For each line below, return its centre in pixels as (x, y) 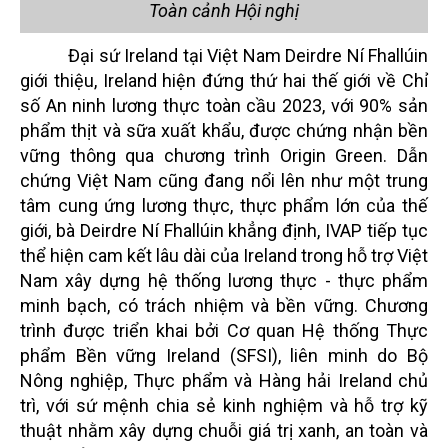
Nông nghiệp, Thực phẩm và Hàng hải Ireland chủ (224, 380)
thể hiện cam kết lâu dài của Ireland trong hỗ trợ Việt (224, 255)
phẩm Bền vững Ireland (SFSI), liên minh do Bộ (224, 355)
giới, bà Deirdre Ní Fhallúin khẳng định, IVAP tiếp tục (224, 230)
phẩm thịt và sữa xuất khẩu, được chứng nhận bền (224, 130)
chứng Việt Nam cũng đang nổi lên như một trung (224, 180)
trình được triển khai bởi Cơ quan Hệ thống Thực (224, 330)
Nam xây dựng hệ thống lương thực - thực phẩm (224, 280)
